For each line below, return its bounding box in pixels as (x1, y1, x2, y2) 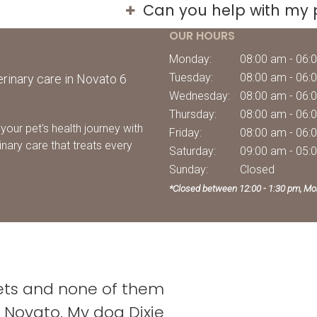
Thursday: (169, 108, 217, 122)
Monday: (169, 52, 212, 67)
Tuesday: (169, 71, 213, 85)
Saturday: (169, 144, 216, 158)
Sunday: (169, 163, 208, 177)
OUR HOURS (169, 28, 236, 45)
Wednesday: (169, 89, 230, 103)
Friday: (169, 126, 202, 140)
